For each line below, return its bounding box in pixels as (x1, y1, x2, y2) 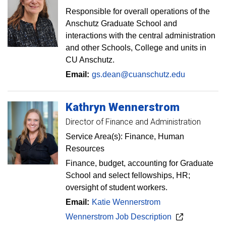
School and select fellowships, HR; (66, 171, 190, 180)
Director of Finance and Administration (66, 117, 201, 127)
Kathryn (66, 101, 106, 114)
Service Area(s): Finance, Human (66, 132, 184, 141)
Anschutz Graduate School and (66, 19, 177, 28)
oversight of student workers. (66, 183, 167, 192)
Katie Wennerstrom (92, 198, 160, 206)
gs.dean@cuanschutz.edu (92, 70, 185, 79)
